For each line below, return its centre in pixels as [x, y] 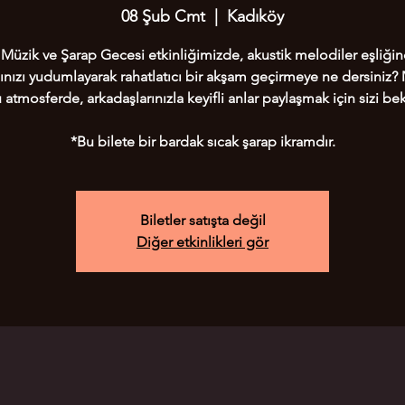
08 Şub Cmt [163, 16]
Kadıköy [255, 16]
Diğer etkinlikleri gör [202, 242]
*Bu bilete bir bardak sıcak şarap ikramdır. [202, 141]
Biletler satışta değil [202, 220]
